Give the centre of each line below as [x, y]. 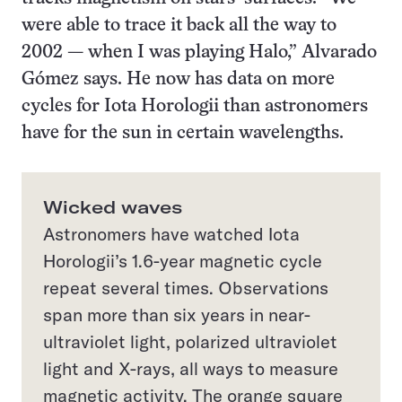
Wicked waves [113, 207]
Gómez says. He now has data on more [178, 80]
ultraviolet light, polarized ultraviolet [190, 342]
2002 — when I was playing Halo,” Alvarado [199, 53]
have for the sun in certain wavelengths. [183, 134]
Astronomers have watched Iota [171, 234]
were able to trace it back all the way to [179, 26]
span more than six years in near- [177, 315]
